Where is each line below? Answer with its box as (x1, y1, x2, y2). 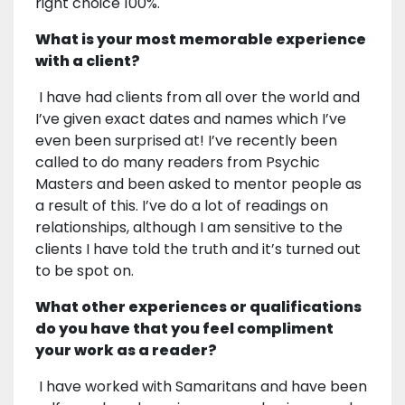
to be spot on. (35, 260, 137, 282)
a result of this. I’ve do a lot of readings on (35, 195, 328, 217)
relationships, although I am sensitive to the (35, 217, 343, 239)
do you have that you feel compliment (35, 318, 334, 340)
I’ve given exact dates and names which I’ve (35, 108, 346, 130)
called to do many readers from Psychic (35, 152, 320, 174)
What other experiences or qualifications (35, 297, 362, 318)
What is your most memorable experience (35, 29, 366, 51)
